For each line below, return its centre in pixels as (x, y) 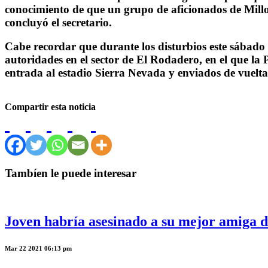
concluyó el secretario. (58, 22)
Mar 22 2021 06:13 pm (38, 249)
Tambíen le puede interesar (71, 173)
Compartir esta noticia (50, 107)
